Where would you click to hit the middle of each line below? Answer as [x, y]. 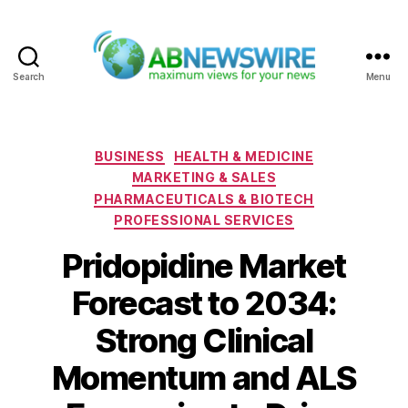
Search [29, 76]
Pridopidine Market [204, 265]
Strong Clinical [204, 340]
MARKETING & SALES [204, 178]
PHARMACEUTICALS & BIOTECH [204, 199]
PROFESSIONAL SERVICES [204, 220]
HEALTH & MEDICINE [244, 156]
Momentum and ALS [204, 377]
